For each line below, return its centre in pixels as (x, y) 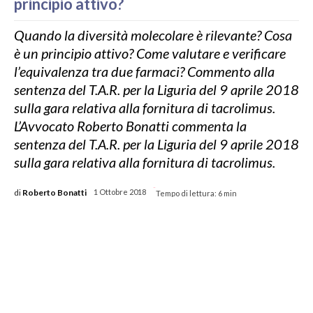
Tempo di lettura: (186, 193)
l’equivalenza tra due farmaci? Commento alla (144, 72)
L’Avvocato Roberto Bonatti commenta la (130, 126)
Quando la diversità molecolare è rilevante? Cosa (153, 35)
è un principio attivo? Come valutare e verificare (150, 53)
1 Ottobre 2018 (120, 192)
